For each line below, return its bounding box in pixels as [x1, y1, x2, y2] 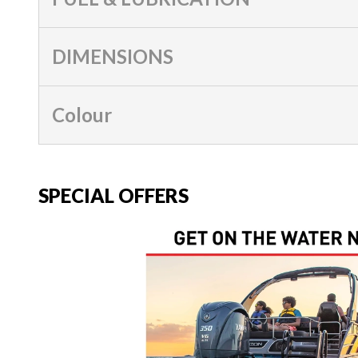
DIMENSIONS [52, 45, 173, 69]
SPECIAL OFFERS [38, 184, 189, 208]
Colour [52, 103, 112, 127]
